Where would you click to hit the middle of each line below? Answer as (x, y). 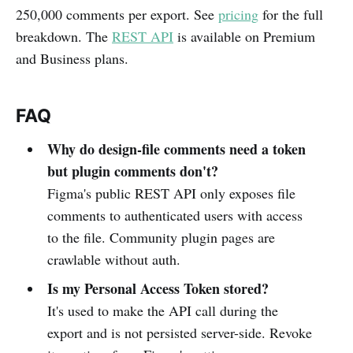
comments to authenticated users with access (175, 215)
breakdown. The (64, 36)
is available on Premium (244, 36)
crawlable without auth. (113, 259)
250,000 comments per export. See (117, 14)
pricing (238, 14)
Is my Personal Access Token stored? (158, 288)
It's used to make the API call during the (162, 310)
